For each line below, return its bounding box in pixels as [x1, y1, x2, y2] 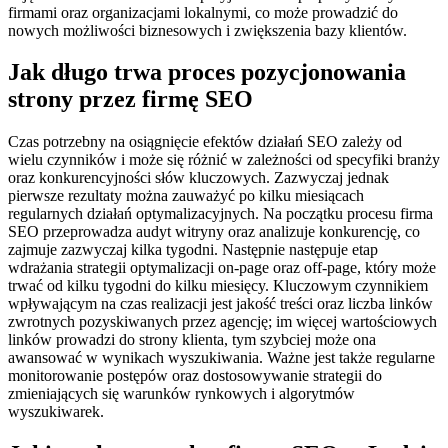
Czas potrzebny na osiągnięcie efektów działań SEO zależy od [8, 133, 402, 151]
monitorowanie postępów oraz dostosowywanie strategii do [8, 367, 382, 385]
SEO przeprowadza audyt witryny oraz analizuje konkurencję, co [8, 223, 420, 241]
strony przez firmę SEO [8, 86, 253, 113]
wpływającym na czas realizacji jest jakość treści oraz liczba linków [8, 295, 433, 313]
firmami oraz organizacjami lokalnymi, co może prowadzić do [8, 3, 398, 21]
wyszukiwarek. [8, 403, 104, 421]
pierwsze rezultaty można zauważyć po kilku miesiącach [8, 187, 364, 205]
